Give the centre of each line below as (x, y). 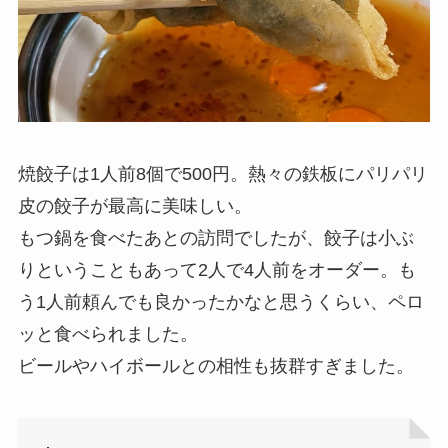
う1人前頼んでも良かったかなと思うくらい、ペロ (220, 302)
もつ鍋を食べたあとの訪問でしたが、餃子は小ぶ (215, 238)
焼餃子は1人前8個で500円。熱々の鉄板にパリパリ (222, 174)
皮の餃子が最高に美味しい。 (134, 206)
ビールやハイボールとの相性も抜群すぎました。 (215, 366)
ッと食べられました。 (107, 334)
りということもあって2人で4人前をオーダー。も (216, 270)
